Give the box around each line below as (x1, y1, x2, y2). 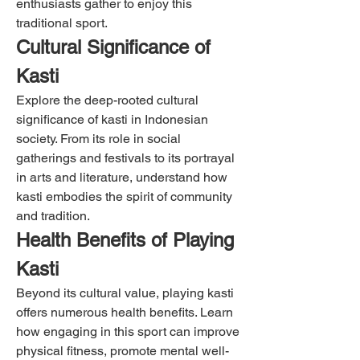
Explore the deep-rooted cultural (16, 92, 198, 108)
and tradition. (16, 207, 90, 223)
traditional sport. (16, 14, 108, 31)
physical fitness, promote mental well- (16, 342, 229, 358)
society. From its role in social (16, 130, 181, 146)
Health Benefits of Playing (16, 228, 234, 251)
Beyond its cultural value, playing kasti (16, 284, 234, 301)
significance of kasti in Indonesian (16, 111, 208, 127)
